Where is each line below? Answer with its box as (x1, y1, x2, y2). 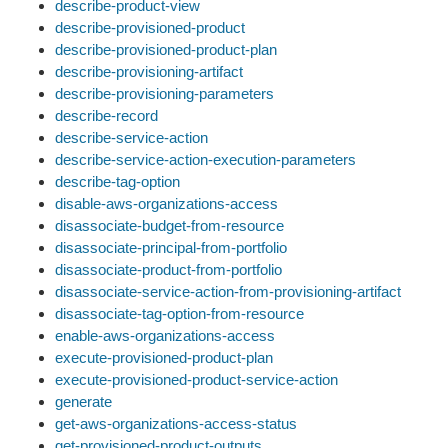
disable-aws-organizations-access (55, 195, 278, 212)
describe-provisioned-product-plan (55, 41, 277, 58)
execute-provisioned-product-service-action (55, 371, 338, 388)
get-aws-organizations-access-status (55, 415, 297, 432)
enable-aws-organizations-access (55, 327, 275, 344)
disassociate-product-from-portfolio (55, 261, 282, 278)
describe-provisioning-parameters (55, 85, 274, 102)
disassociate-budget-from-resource (55, 217, 284, 234)
